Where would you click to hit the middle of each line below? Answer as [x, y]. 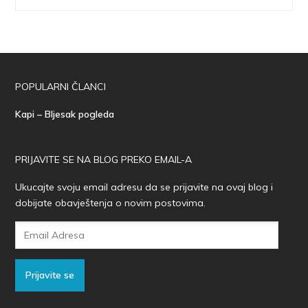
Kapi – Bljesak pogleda [65, 114]
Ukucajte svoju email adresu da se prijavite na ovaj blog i [144, 187]
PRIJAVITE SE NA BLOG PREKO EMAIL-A [104, 159]
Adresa [31, 244]
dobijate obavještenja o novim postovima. [111, 202]
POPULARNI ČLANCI [61, 86]
